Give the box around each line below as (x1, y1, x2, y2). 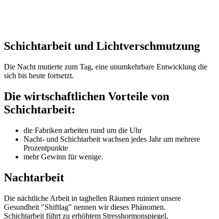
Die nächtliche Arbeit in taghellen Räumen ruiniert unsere (4, 194, 181, 202)
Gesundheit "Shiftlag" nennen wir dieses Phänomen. (4, 202, 166, 211)
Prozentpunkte (23, 144, 68, 153)
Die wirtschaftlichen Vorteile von (4, 90, 169, 103)
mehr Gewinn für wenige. (23, 153, 103, 161)
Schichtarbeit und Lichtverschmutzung (4, 40, 200, 53)
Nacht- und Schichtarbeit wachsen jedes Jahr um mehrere (23, 135, 200, 144)
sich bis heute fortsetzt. (4, 71, 74, 80)
